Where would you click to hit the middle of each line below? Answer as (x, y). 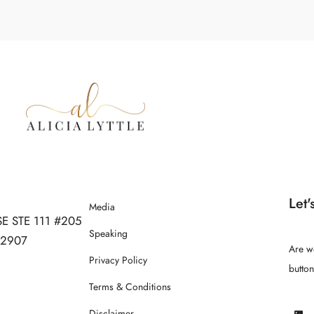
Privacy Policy (118, 260)
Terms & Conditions (130, 287)
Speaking (108, 234)
